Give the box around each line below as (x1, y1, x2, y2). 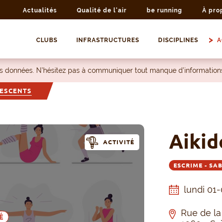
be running (147, 7, 182, 14)
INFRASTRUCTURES (76, 37, 139, 44)
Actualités (23, 7, 57, 14)
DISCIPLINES (158, 37, 198, 44)
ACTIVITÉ (103, 139, 134, 146)
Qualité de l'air (77, 7, 127, 14)
